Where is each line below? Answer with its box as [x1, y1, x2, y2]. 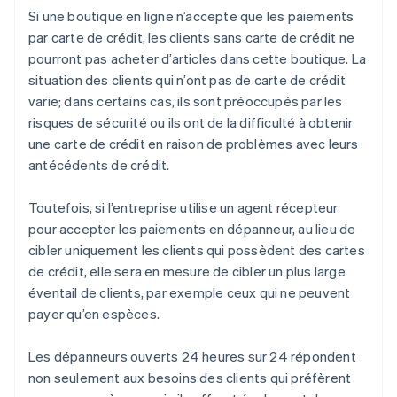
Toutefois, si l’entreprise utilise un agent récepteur [28, 198, 339, 217]
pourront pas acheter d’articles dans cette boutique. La [28, 50, 367, 68]
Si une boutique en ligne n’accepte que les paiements [28, 7, 354, 26]
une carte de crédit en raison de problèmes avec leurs [28, 135, 359, 153]
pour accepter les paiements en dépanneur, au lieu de [28, 220, 356, 238]
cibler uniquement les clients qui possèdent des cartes [28, 241, 365, 260]
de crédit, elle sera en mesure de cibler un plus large [28, 262, 346, 281]
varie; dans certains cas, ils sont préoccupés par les [28, 92, 343, 111]
